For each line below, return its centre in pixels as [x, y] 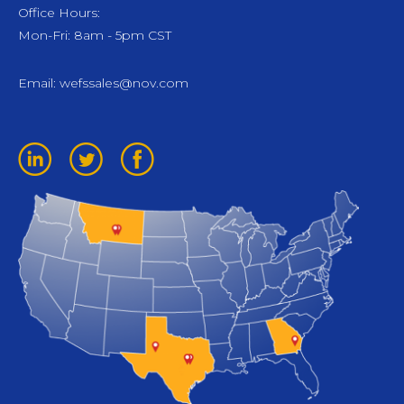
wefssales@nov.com [124, 83]
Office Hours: [59, 13]
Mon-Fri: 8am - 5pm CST [95, 36]
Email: [39, 83]
